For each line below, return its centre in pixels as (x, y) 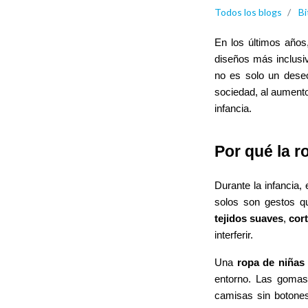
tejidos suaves (249, 218)
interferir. (234, 235)
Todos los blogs (248, 12)
